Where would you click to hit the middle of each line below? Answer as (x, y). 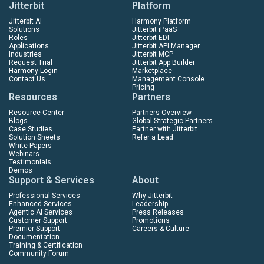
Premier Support (34, 228)
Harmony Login (33, 70)
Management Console (168, 79)
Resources (33, 97)
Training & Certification (46, 245)
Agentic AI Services (41, 212)
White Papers (30, 145)
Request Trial (31, 62)
